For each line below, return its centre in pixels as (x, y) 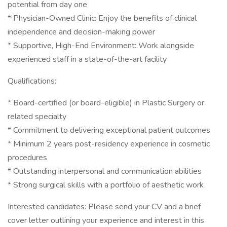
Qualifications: (32, 81)
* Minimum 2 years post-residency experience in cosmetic (109, 144)
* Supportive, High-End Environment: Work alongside (101, 46)
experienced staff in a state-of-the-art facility (87, 59)
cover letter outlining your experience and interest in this (106, 220)
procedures (27, 158)
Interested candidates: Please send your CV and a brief (104, 207)
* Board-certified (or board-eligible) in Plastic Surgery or (106, 103)
